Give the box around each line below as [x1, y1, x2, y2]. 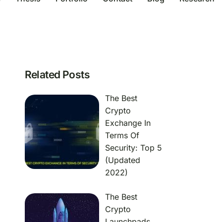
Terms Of [105, 130, 139, 140]
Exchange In [105, 118, 151, 128]
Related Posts [24, 68, 90, 81]
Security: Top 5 [105, 143, 162, 153]
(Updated [105, 155, 140, 165]
